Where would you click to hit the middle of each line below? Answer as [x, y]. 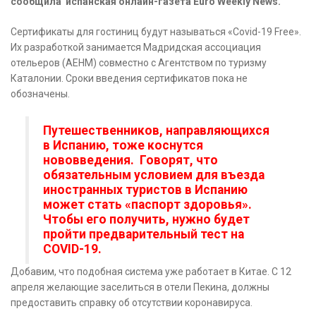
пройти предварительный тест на [144, 235]
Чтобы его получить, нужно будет [146, 220]
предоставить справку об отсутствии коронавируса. [132, 303]
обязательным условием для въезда [154, 175]
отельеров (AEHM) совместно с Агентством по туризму [139, 63]
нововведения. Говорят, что [130, 160]
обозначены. [40, 94]
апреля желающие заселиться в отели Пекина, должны [140, 287]
